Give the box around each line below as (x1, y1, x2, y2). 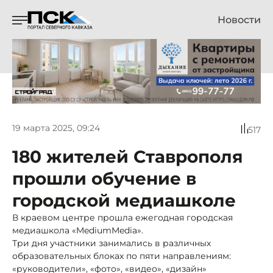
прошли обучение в (12, 168, 196, 189)
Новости (218, 14, 261, 26)
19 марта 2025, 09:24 (12, 122, 100, 134)
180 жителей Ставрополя (12, 146, 243, 167)
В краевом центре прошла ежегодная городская (12, 211, 233, 223)
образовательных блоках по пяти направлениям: (12, 250, 231, 261)
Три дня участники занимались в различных (12, 237, 211, 249)
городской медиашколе (12, 190, 236, 211)
